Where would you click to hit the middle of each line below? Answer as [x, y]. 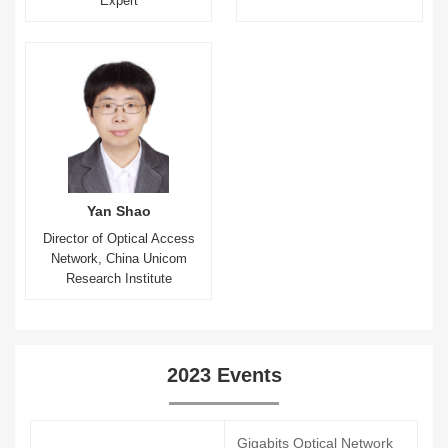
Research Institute [118, 278]
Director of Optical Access [118, 238]
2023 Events [224, 375]
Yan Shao [118, 211]
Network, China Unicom [118, 258]
